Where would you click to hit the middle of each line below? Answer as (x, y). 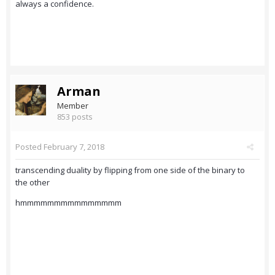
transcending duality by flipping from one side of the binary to (130, 170)
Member (73, 106)
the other (33, 183)
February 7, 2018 (74, 147)
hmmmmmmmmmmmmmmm (68, 203)
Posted (29, 147)
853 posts (75, 117)
